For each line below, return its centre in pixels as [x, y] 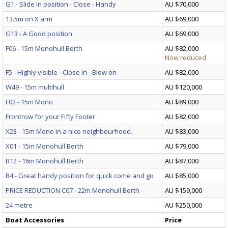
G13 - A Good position [39, 33]
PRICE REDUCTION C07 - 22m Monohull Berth [73, 190]
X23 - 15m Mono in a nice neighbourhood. [69, 131]
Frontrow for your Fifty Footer [50, 116]
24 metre [19, 205]
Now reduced [186, 57]
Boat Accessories [35, 220]
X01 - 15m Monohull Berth [45, 146]
